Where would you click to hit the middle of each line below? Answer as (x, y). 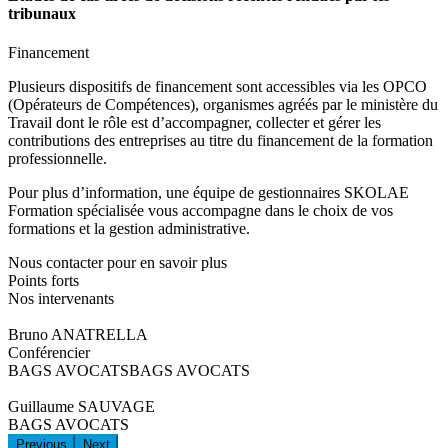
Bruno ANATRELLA (78, 334)
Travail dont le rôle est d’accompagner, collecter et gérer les (194, 122)
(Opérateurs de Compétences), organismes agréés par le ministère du (223, 104)
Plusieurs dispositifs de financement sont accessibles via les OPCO (217, 86)
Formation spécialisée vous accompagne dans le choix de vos (200, 210)
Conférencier (49, 352)
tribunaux (42, 13)
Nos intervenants (61, 298)
